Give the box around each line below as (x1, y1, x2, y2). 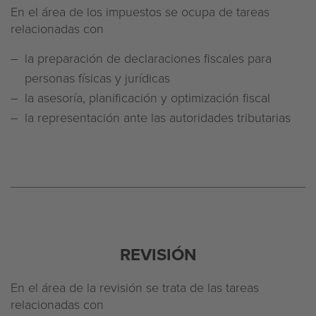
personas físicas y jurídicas (25, 69, 170, 86)
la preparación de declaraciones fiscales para (25, 49, 272, 66)
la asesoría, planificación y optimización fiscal (25, 89, 270, 106)
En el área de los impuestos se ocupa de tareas (11, 3, 269, 20)
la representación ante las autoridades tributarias (25, 109, 291, 126)
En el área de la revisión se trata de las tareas (11, 279, 259, 296)
